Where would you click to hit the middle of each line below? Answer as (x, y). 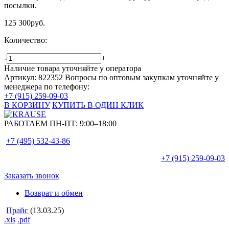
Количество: (26, 40)
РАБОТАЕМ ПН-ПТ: (41, 124)
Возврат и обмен (54, 193)
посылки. (20, 6)
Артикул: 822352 (33, 78)
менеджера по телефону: (47, 87)
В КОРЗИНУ (27, 105)
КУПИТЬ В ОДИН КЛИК (98, 105)
